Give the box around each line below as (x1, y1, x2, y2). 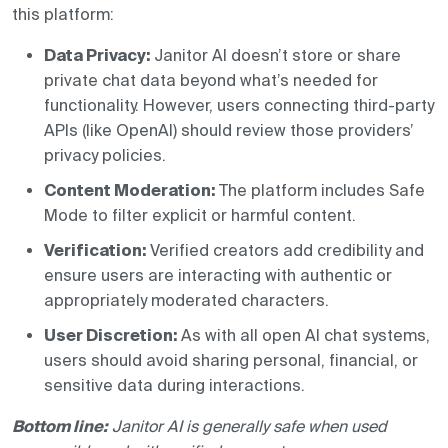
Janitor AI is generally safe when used (108, 417, 387, 436)
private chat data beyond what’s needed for (44, 71, 378, 90)
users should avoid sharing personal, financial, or (44, 351, 418, 370)
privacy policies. (44, 146, 166, 165)
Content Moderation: (44, 181, 215, 200)
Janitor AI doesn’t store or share (150, 46, 401, 65)
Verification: (44, 241, 146, 260)
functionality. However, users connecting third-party (44, 96, 434, 115)
